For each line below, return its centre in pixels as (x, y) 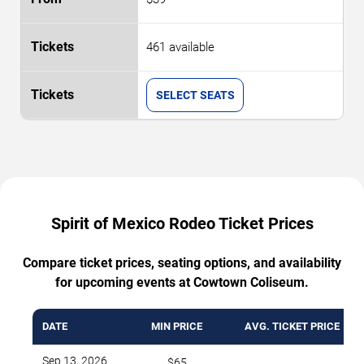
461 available (180, 48)
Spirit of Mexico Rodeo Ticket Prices (182, 224)
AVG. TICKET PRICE (292, 327)
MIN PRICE (177, 327)
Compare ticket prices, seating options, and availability (182, 263)
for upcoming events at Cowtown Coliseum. (182, 283)
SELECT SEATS (195, 95)
